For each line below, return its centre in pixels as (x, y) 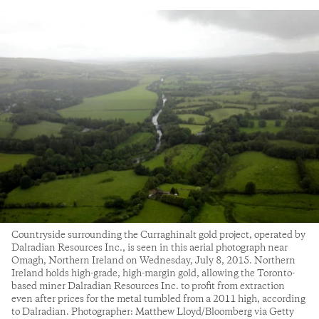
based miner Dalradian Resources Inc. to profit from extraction (148, 286)
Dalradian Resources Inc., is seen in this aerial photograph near (150, 247)
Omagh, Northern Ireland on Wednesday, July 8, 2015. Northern (153, 260)
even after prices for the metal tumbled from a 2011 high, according (158, 299)
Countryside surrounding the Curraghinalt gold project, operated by (158, 235)
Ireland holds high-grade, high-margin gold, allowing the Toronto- (153, 273)
